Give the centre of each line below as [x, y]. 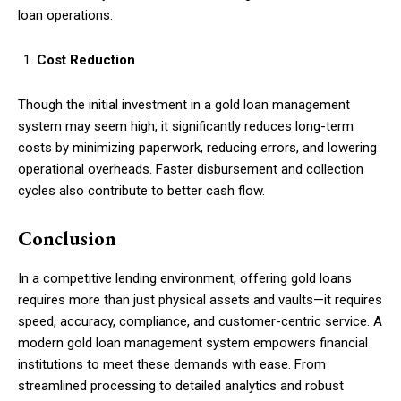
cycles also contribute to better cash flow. [141, 190]
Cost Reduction [86, 60]
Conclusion [67, 238]
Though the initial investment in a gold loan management [184, 104]
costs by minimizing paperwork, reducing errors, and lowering [197, 147]
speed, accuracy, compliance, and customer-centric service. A [200, 321]
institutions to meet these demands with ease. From [172, 364]
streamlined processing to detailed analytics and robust [181, 385]
